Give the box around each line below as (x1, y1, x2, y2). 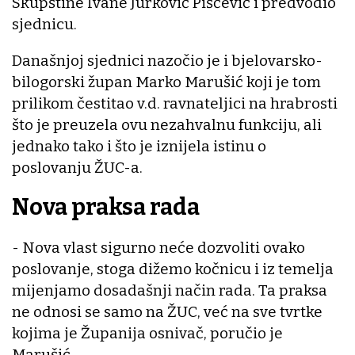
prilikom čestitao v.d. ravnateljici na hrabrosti (12, 94, 338, 113)
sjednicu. (12, 14, 77, 33)
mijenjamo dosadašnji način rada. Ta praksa (12, 281, 327, 300)
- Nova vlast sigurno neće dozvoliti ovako (12, 238, 305, 257)
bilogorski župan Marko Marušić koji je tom (12, 72, 321, 91)
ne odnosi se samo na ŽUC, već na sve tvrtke (12, 302, 323, 321)
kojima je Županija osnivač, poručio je (12, 323, 283, 342)
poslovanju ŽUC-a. (12, 158, 146, 177)
